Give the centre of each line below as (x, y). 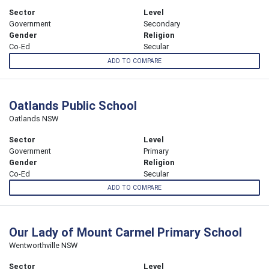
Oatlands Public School (73, 105)
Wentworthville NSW (43, 245)
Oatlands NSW (34, 118)
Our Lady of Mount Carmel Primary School (125, 232)
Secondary (162, 24)
